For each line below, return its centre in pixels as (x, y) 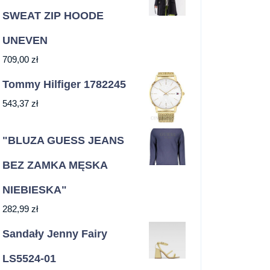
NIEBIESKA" (35, 190)
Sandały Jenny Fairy (55, 234)
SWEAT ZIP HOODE (53, 16)
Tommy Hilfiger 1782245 (64, 84)
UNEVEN (25, 40)
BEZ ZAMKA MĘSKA (55, 165)
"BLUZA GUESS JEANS (63, 141)
